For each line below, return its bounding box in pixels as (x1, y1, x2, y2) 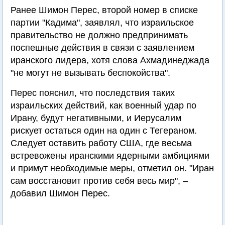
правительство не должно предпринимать (11, 30, 188, 40)
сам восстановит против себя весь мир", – (11, 176, 188, 186)
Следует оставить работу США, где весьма (11, 138, 192, 148)
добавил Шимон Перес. (11, 188, 110, 198)
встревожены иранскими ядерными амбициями (11, 151, 209, 161)
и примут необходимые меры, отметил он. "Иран (11, 163, 214, 173)
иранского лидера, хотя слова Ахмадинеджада (11, 55, 209, 65)
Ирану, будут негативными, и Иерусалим (11, 113, 181, 123)
